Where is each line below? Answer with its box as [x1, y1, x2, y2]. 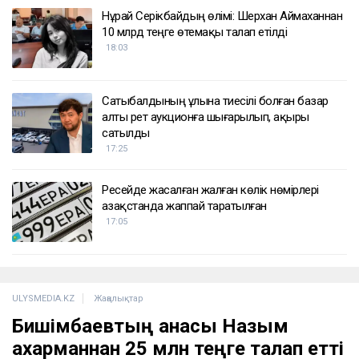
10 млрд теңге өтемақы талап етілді [102, 25, 287, 40]
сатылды [102, 126, 150, 141]
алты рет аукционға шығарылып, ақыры [102, 110, 309, 125]
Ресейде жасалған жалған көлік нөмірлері [102, 183, 319, 198]
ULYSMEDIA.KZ [12, 293, 75, 305]
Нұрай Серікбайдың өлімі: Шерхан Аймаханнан [102, 9, 342, 24]
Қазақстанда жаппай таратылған [102, 199, 267, 214]
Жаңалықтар [94, 293, 143, 305]
